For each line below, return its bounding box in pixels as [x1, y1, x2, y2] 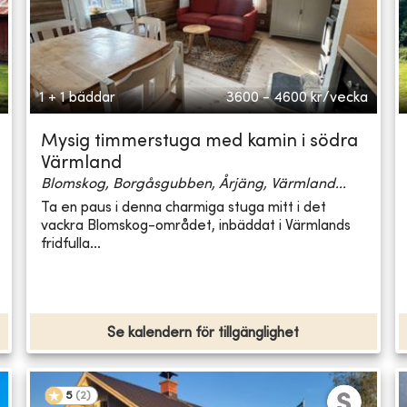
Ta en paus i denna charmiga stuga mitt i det [41, 200, 327, 215]
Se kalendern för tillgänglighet [107, 326, 300, 342]
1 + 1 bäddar [39, 91, 116, 106]
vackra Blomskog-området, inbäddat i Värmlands [41, 218, 352, 233]
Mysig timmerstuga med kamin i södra [41, 134, 359, 152]
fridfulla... [41, 236, 102, 252]
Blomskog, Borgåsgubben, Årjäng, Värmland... [41, 177, 347, 193]
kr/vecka [310, 91, 368, 106]
